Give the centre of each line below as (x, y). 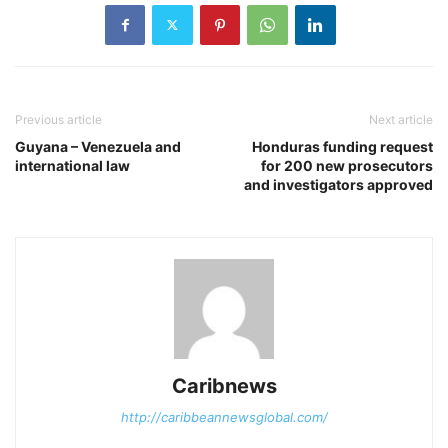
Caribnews (224, 385)
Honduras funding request (342, 146)
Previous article (58, 119)
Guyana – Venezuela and (98, 146)
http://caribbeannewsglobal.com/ (224, 416)
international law (72, 165)
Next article (401, 119)
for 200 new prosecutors (347, 165)
